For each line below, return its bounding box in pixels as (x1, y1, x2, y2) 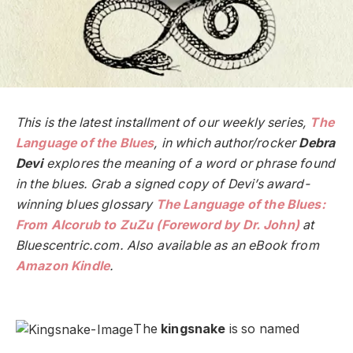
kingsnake (161, 321, 226, 337)
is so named (225, 321, 300, 337)
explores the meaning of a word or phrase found (43, 156, 336, 172)
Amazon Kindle (16, 258, 110, 274)
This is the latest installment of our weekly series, (16, 115, 310, 131)
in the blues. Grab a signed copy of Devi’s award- (16, 176, 310, 192)
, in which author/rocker (154, 136, 299, 151)
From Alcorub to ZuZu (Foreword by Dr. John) (16, 217, 299, 233)
